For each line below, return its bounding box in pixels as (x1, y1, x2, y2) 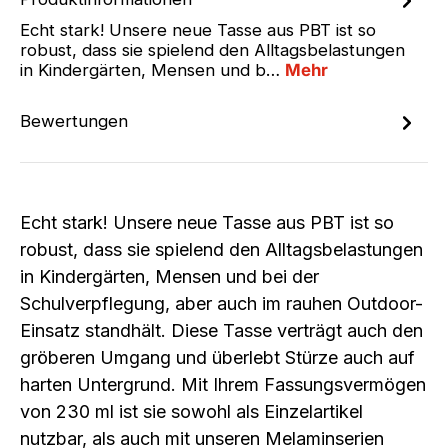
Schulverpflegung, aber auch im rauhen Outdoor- (20, 293, 423, 315)
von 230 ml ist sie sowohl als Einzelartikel (20, 401, 363, 423)
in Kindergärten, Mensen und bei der (20, 266, 319, 288)
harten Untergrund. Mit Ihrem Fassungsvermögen (20, 374, 426, 396)
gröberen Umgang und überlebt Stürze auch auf (20, 347, 415, 369)
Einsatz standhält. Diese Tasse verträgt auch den (20, 320, 423, 342)
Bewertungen (20, 111, 128, 132)
